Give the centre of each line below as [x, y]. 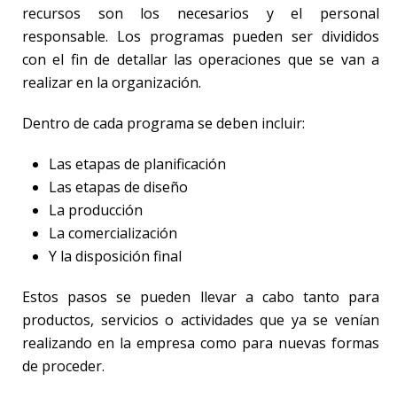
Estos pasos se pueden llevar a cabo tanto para [201, 296]
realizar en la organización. [112, 82]
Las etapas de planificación [137, 163]
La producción [96, 210]
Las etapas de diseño [118, 187]
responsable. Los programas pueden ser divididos [201, 36]
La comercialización [113, 233]
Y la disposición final [115, 256]
